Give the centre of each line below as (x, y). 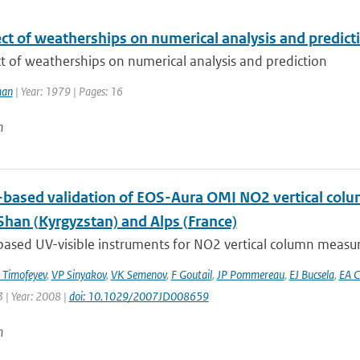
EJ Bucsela (311, 274)
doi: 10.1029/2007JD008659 (139, 296)
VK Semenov (138, 274)
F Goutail (191, 274)
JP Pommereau (250, 274)
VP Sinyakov (78, 274)
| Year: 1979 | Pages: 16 (67, 91)
